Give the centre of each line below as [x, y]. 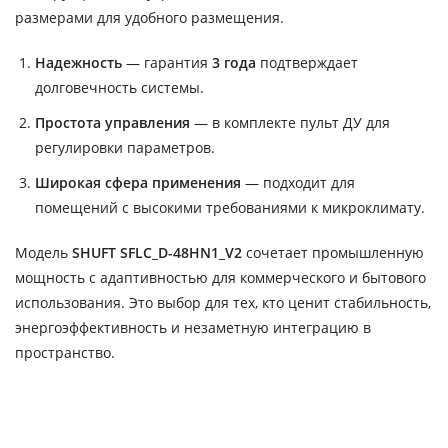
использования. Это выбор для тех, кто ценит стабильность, [223, 302]
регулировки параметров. [125, 147]
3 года [234, 62]
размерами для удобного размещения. [149, 17]
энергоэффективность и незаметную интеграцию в [193, 327]
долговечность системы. [119, 87]
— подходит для [298, 182]
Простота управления [112, 122]
